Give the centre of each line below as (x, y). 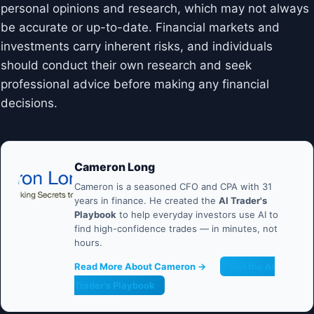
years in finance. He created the (146, 201)
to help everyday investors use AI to (197, 215)
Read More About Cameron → (140, 267)
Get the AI (252, 267)
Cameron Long (115, 167)
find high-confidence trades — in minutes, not (176, 229)
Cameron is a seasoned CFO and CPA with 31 (173, 187)
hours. (88, 243)
